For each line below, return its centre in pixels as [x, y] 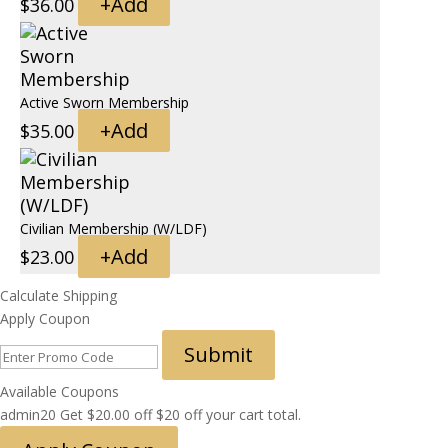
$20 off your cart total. [228, 415]
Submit [218, 355]
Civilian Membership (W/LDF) [113, 229]
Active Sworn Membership [104, 103]
